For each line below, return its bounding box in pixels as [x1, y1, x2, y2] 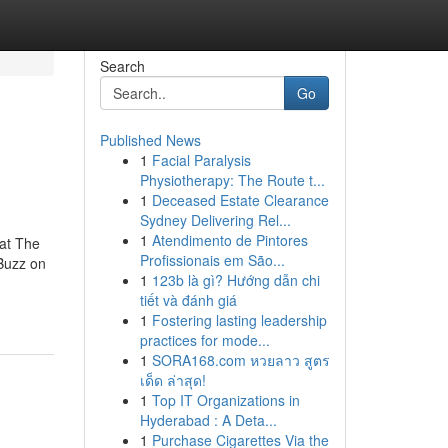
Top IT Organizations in [151, 390, 300, 410]
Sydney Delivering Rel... [139, 210, 291, 230]
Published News [99, 130, 201, 150]
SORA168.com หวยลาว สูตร [151, 350, 330, 370]
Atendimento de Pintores [151, 230, 308, 250]
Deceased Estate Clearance [151, 190, 329, 210]
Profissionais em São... [139, 250, 285, 270]
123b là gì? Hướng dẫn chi [151, 270, 320, 290]
